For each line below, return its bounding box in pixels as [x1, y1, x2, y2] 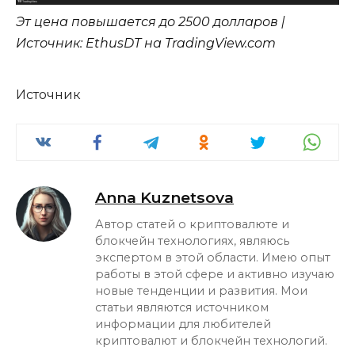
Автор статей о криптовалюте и [95, 217, 289, 232]
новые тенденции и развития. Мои [95, 284, 307, 299]
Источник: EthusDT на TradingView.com [16, 36, 276, 52]
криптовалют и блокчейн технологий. [95, 334, 327, 349]
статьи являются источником [95, 300, 269, 315]
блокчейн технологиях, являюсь [95, 234, 289, 249]
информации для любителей [95, 317, 271, 332]
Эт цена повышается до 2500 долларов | [16, 14, 285, 30]
